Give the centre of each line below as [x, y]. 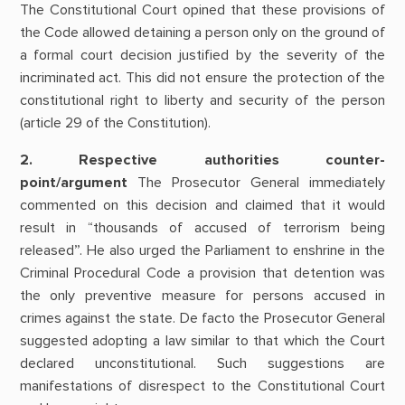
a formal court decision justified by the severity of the [202, 56]
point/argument [73, 183]
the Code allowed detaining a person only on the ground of [202, 33]
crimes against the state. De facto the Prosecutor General [202, 319]
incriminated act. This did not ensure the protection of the [202, 78]
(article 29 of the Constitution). [115, 123]
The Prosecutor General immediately [256, 183]
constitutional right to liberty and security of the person [202, 101]
